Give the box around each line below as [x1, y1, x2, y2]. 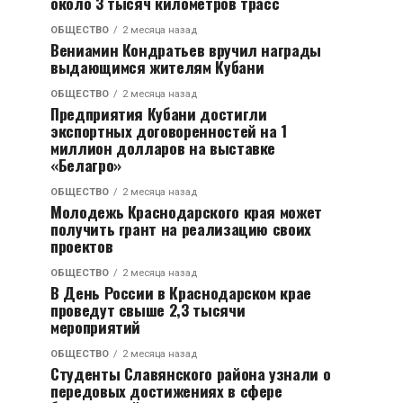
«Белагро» [50, 153, 121, 176]
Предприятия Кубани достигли [50, 102, 267, 125]
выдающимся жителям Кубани [50, 55, 264, 78]
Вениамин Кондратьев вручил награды [50, 38, 322, 61]
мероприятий [50, 315, 141, 338]
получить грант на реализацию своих [50, 217, 312, 240]
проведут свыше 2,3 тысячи [50, 298, 246, 321]
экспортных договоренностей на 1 [50, 119, 288, 142]
